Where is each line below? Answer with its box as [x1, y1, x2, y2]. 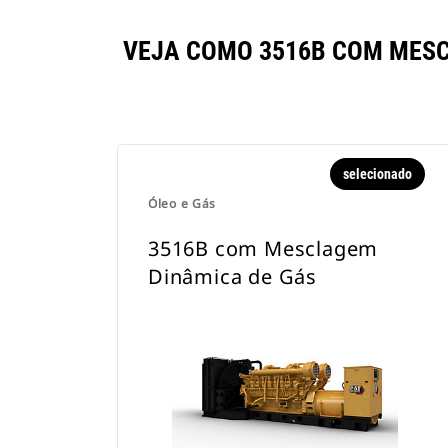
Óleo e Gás [148, 195, 217, 212]
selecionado [342, 166, 412, 182]
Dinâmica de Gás [148, 263, 318, 290]
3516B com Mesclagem [148, 235, 379, 262]
